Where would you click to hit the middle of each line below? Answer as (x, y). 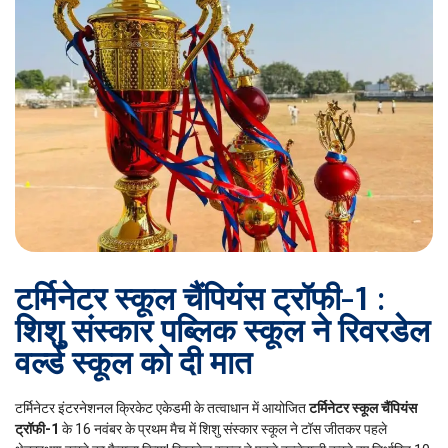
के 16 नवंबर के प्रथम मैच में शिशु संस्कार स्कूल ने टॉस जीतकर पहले (223, 429)
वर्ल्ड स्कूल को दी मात (133, 365)
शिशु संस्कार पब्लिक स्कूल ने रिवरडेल (222, 333)
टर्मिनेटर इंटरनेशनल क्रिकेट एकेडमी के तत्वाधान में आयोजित (162, 408)
